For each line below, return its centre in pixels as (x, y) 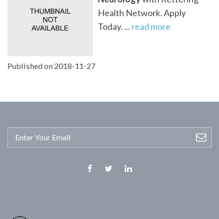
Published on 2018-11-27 (51, 66)
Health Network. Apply (142, 12)
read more (151, 26)
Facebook (107, 180)
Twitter (121, 180)
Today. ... (115, 26)
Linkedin (142, 180)
